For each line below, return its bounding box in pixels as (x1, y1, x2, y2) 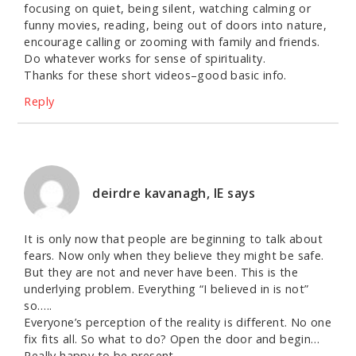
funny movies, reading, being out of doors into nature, (24, 17, 327, 33)
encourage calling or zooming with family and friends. (24, 34, 320, 50)
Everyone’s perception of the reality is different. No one (24, 315, 332, 331)
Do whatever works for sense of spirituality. (24, 51, 265, 67)
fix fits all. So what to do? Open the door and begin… (24, 331, 320, 347)
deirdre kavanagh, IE (92, 184, 224, 203)
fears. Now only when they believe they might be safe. (24, 248, 324, 264)
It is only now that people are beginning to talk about (24, 231, 323, 247)
